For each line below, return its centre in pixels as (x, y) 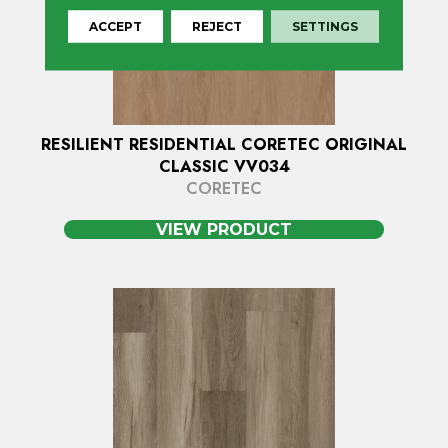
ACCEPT (116, 25)
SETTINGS (325, 25)
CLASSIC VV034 (224, 167)
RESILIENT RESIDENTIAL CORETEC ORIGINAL (224, 145)
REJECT (217, 25)
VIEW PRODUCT (224, 230)
